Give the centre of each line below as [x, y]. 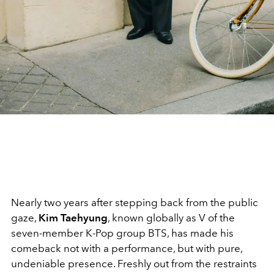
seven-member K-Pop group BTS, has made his [122, 233]
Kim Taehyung [73, 217]
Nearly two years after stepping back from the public [135, 202]
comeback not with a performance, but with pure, [127, 248]
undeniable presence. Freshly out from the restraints [134, 263]
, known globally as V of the [171, 217]
